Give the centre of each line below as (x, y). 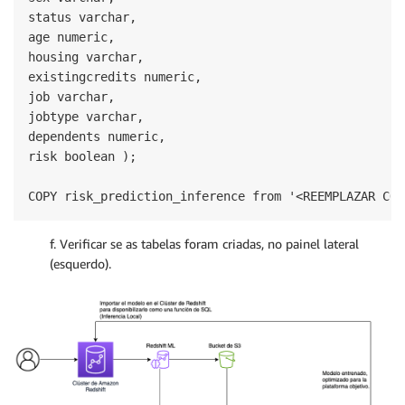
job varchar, (71, 97)
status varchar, (82, 18)
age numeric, (71, 38)
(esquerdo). (80, 264)
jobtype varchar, (86, 117)
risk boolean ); (82, 157)
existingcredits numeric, (115, 77)
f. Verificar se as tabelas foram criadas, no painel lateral (204, 244)
